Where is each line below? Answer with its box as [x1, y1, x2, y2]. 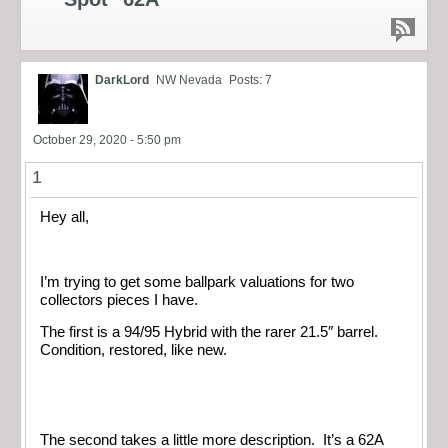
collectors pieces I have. [40, 291, 202, 308]
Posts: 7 [229, 72, 272, 87]
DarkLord [95, 72, 149, 87]
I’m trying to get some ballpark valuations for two [40, 273, 354, 290]
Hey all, [40, 208, 89, 225]
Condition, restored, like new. [40, 342, 227, 359]
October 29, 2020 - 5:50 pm [33, 132, 181, 147]
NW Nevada [156, 72, 222, 87]
